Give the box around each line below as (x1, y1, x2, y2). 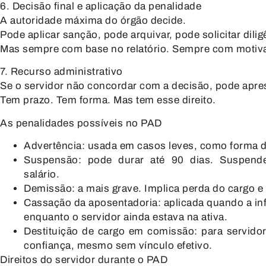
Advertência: (24, 140, 85, 152)
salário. (24, 169, 59, 180)
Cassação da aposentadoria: (24, 197, 161, 209)
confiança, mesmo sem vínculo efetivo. (24, 240, 213, 252)
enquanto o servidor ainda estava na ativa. (24, 211, 227, 223)
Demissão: (24, 183, 75, 195)
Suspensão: (24, 154, 81, 166)
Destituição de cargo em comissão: (24, 226, 198, 237)
